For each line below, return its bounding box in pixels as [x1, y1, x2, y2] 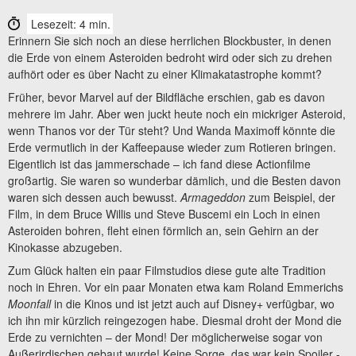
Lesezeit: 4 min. [31, 15, 110, 32]
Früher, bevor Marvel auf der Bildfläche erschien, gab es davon [8, 88, 325, 105]
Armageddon [180, 188, 246, 205]
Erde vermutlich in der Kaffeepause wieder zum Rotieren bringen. [8, 138, 336, 155]
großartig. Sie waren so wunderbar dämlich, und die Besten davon [8, 172, 341, 188]
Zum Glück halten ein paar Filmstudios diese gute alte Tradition [8, 262, 326, 279]
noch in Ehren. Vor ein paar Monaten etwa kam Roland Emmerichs [8, 279, 343, 296]
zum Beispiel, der [246, 188, 335, 205]
